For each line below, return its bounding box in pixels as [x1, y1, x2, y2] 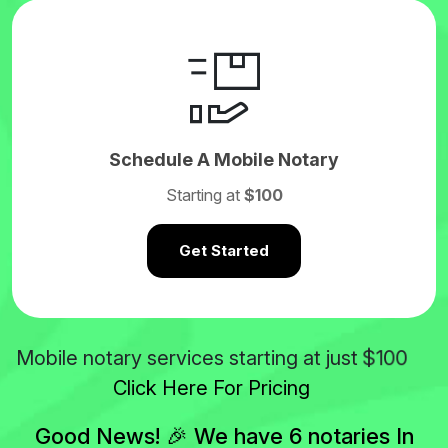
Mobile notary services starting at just [16, 346, 363, 370]
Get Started [179, 241, 269, 260]
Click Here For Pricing [113, 376, 310, 400]
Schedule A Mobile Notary [109, 149, 339, 170]
